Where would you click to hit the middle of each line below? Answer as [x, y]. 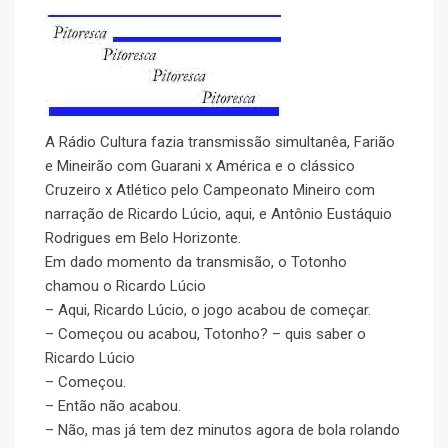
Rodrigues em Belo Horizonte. [143, 238]
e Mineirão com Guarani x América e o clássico [200, 166]
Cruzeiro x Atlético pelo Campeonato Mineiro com [210, 190]
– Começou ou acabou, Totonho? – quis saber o [205, 334]
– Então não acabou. [113, 406]
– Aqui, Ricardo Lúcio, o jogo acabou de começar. [208, 310]
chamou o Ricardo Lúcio [125, 286]
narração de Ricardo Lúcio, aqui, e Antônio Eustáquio [218, 214]
